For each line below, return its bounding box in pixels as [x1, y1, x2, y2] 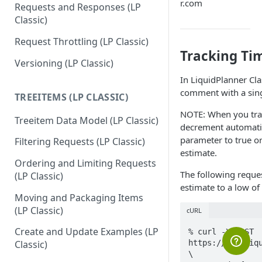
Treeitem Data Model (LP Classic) [15, 113, 158, 127]
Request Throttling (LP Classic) [15, 35, 149, 49]
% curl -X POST [188, 226, 254, 236]
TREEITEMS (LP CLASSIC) [15, 90, 129, 104]
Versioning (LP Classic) [15, 56, 113, 70]
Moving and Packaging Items [15, 191, 143, 204]
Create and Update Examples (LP [15, 225, 158, 239]
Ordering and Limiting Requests [15, 157, 156, 170]
